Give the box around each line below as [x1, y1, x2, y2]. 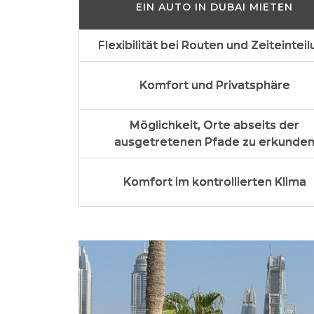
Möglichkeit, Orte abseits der [130, 118, 299, 132]
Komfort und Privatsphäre [139, 78, 290, 92]
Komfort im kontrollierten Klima [123, 175, 306, 189]
